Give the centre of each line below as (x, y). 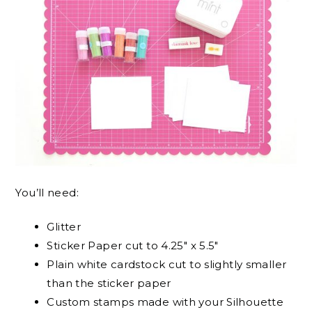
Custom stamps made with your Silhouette (165, 302)
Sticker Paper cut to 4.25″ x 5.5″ (133, 246)
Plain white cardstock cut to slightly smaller (167, 265)
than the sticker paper (109, 283)
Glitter (64, 227)
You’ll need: (47, 192)
